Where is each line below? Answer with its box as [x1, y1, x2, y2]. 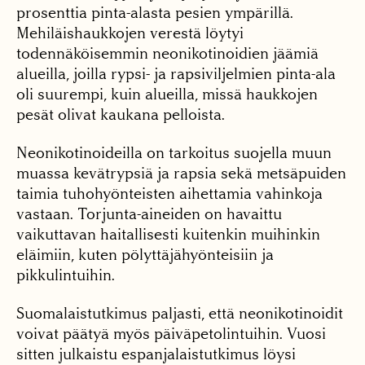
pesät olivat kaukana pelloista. [16, 105, 225, 125]
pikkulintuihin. [16, 266, 115, 285]
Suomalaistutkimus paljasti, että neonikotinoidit [16, 304, 343, 323]
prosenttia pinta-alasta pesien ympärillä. [16, 3, 293, 23]
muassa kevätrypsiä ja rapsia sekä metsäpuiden [16, 164, 346, 183]
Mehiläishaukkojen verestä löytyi [16, 24, 244, 43]
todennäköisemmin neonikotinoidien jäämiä [16, 44, 319, 64]
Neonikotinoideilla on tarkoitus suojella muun [16, 143, 332, 163]
